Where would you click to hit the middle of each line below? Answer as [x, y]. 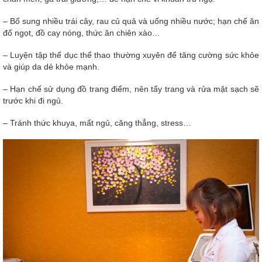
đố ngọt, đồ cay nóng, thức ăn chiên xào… [82, 33]
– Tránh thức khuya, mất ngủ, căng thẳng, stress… [97, 123]
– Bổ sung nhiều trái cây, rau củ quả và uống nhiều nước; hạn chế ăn [131, 21]
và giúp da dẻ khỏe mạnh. [51, 67]
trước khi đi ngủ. [33, 101]
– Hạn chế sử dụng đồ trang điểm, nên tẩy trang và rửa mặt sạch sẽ [131, 89]
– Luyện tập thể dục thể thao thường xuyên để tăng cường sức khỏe [131, 55]
